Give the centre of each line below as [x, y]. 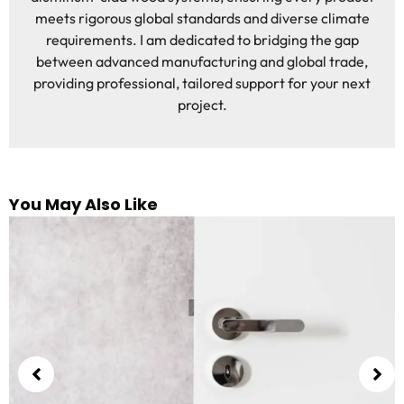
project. [202, 105]
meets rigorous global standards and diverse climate [202, 18]
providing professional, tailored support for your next [202, 83]
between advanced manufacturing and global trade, [202, 61]
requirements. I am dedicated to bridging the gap [202, 40]
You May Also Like [83, 204]
